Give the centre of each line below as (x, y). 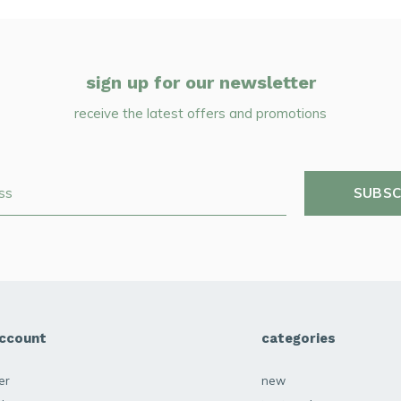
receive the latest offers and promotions (200, 114)
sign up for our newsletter (200, 83)
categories (299, 339)
